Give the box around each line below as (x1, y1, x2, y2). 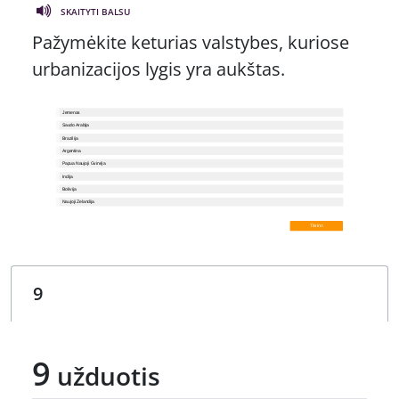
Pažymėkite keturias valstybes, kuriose (32, 30, 349, 55)
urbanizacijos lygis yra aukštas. (32, 57, 285, 82)
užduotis (51, 358, 160, 393)
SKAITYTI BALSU (61, 4, 130, 18)
